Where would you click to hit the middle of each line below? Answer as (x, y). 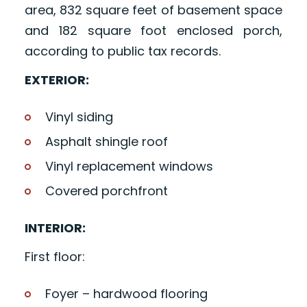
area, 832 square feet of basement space (153, 10)
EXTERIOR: (57, 80)
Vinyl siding (79, 117)
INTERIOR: (55, 228)
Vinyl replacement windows (129, 167)
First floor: (54, 257)
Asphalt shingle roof (106, 142)
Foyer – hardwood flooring (126, 294)
